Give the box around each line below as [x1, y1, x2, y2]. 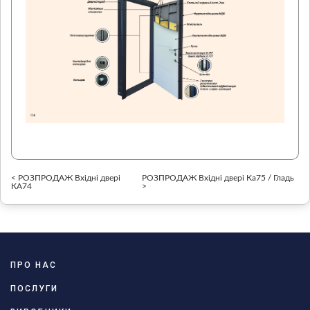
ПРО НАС [10, 259, 57, 270]
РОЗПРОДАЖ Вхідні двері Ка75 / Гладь [141, 173, 294, 182]
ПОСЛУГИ [10, 283, 58, 293]
